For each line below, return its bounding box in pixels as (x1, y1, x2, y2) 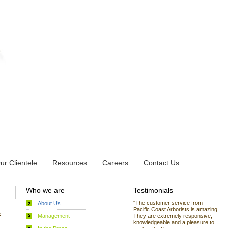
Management (38, 213, 70, 219)
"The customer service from (133, 199, 203, 206)
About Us (38, 200, 61, 206)
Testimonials (133, 186, 173, 194)
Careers (102, 159, 128, 167)
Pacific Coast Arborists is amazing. (133, 206, 219, 212)
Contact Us (144, 159, 179, 167)
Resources (52, 159, 87, 167)
